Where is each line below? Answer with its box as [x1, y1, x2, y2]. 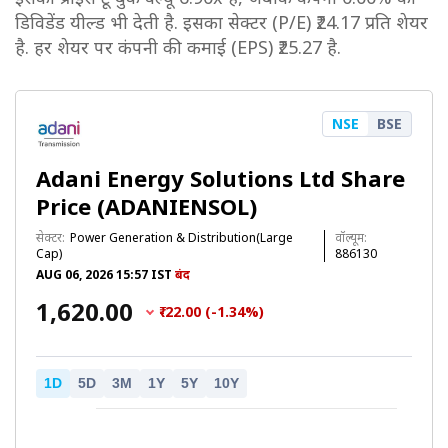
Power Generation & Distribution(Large [70, 229, 293, 246]
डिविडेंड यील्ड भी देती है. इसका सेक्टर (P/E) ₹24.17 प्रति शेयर [15, 10, 428, 34]
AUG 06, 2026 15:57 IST [36, 266, 172, 283]
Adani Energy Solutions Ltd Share [36, 163, 405, 193]
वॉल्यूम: [335, 229, 368, 246]
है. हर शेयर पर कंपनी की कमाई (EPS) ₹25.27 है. [15, 35, 341, 59]
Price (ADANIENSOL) [36, 191, 257, 221]
